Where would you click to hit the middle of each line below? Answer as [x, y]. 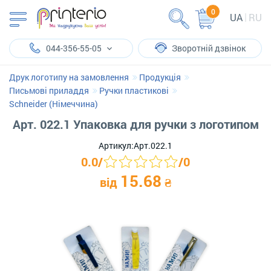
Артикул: [116, 145]
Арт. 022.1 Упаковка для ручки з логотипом [135, 124]
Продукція [160, 77]
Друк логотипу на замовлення [69, 77]
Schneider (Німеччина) [54, 104]
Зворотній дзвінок [208, 48]
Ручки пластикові [134, 90]
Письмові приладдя [49, 90]
